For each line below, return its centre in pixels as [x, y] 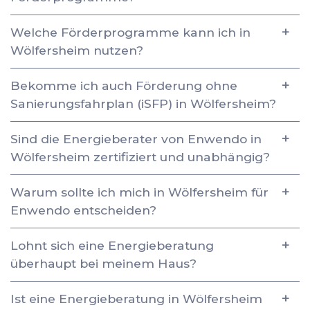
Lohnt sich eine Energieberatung [112, 245]
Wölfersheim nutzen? [77, 50]
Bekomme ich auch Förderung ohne [124, 85]
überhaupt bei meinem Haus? [103, 263]
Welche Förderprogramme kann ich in [130, 32]
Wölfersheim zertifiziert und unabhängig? [140, 156]
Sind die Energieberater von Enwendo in [136, 138]
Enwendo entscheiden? [83, 210]
